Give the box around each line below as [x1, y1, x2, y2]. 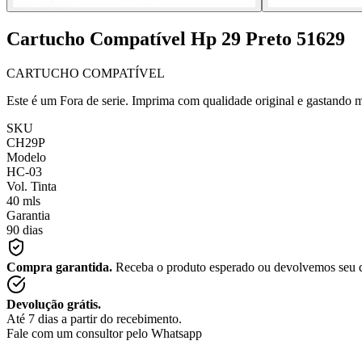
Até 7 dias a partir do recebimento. [6, 311, 182, 326]
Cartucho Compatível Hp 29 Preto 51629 [6, 27, 345, 49]
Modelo [6, 149, 46, 164]
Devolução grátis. [6, 297, 101, 311]
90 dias [6, 222, 43, 237]
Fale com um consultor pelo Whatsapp [6, 326, 202, 340]
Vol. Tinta [6, 179, 57, 193]
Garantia [6, 208, 50, 222]
